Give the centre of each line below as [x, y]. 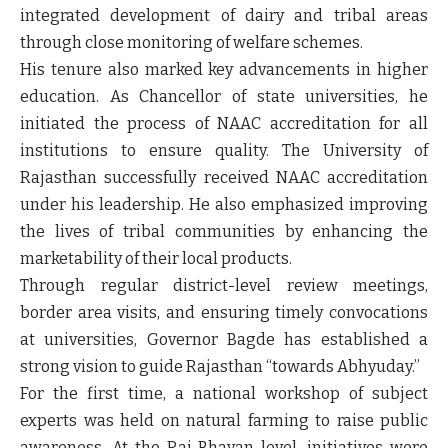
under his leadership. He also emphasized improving [224, 204]
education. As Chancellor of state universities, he [224, 96]
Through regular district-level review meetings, [224, 285]
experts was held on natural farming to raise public [224, 420]
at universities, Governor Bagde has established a [224, 339]
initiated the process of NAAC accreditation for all [224, 123]
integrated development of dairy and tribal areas [224, 15]
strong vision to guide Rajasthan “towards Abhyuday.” [220, 366]
